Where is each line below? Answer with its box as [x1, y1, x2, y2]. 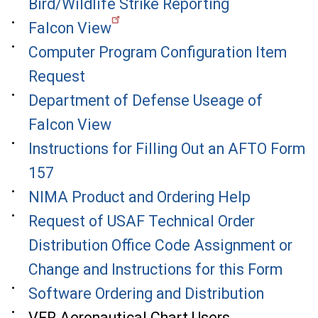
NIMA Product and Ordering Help [28, 187, 251, 206]
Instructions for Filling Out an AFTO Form [28, 139, 305, 158]
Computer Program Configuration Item [28, 43, 287, 61]
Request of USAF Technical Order [28, 212, 255, 230]
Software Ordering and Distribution [28, 284, 264, 302]
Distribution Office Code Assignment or [28, 236, 292, 254]
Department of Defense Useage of [28, 91, 263, 109]
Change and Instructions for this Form [28, 260, 283, 278]
